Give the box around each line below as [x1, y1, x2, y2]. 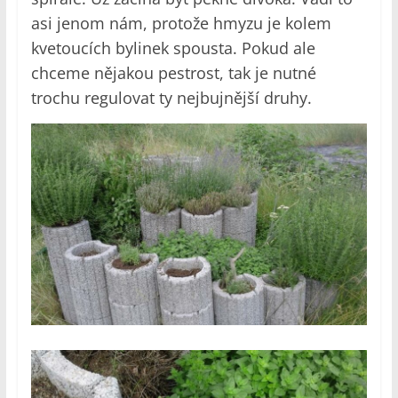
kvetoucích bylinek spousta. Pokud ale [30, 37, 315, 60]
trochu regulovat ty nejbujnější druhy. [30, 87, 312, 109]
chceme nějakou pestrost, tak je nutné [30, 62, 316, 84]
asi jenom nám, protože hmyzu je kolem [30, 12, 331, 35]
